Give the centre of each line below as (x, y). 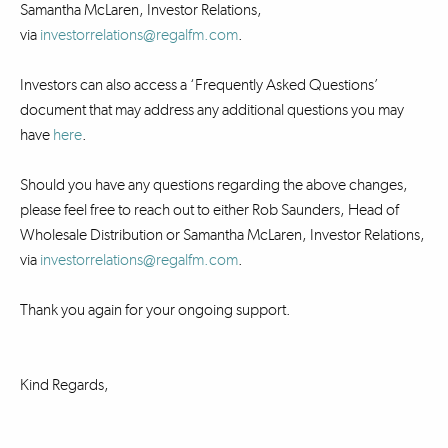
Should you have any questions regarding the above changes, (214, 184)
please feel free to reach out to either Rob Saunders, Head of (209, 209)
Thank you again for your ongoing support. (155, 309)
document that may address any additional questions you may (212, 109)
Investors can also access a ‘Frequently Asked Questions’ (199, 84)
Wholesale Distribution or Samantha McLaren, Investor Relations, (222, 234)
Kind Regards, (64, 384)
